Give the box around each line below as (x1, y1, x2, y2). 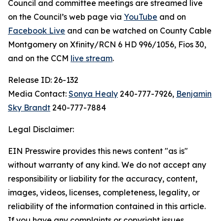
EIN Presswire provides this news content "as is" (8, 146, 188, 156)
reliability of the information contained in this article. (8, 201, 206, 211)
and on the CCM (8, 53, 71, 63)
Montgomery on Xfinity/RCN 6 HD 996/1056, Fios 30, (8, 39, 206, 49)
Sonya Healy (69, 89, 118, 99)
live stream (71, 53, 112, 63)
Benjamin (176, 89, 212, 99)
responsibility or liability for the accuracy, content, (8, 174, 197, 184)
